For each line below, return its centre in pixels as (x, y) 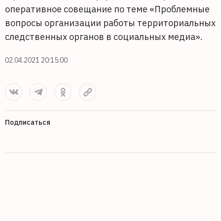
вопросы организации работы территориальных (110, 23)
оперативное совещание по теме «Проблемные (107, 9)
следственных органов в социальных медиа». (105, 37)
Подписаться (28, 122)
